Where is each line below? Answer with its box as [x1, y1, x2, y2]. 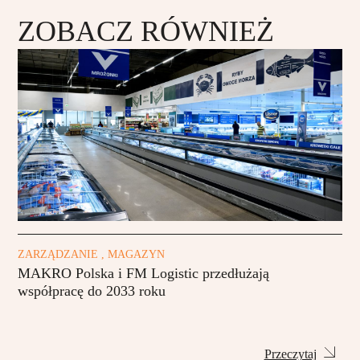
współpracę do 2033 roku [18, 283, 166, 300]
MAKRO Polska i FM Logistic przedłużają [18, 265, 270, 282]
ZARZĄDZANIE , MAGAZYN [18, 247, 166, 260]
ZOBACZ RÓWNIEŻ [18, 14, 275, 47]
